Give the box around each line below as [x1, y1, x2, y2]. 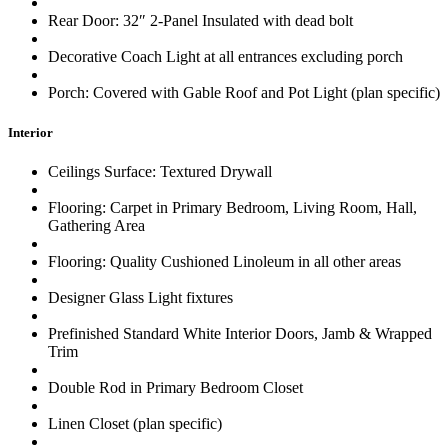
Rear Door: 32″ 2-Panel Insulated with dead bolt [48, 12, 353, 30]
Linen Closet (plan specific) [48, 414, 222, 432]
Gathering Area [48, 216, 145, 234]
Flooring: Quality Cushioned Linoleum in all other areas [48, 252, 401, 270]
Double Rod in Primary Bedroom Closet [48, 378, 303, 396]
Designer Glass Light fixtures [48, 288, 233, 306]
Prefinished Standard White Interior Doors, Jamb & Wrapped [48, 324, 432, 342]
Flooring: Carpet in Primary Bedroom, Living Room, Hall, [48, 198, 417, 216]
